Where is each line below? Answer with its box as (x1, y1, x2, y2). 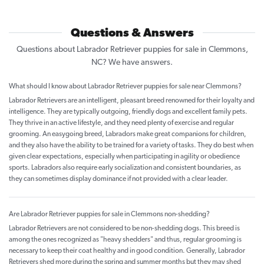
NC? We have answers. (91, 58, 173, 68)
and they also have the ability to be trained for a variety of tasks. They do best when (9, 142, 253, 150)
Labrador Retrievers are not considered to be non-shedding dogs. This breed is (9, 225, 240, 233)
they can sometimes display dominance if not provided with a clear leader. (9, 176, 228, 183)
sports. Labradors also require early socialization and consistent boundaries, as (9, 164, 241, 172)
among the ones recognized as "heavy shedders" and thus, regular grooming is (9, 236, 242, 244)
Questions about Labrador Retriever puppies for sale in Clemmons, (16, 45, 248, 55)
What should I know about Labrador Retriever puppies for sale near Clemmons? (9, 83, 242, 91)
